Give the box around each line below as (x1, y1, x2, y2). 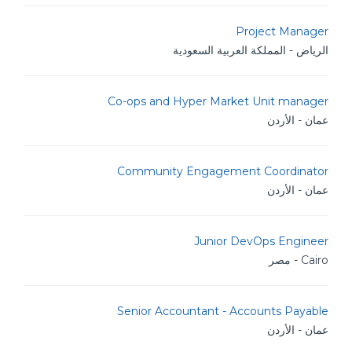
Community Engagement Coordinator (117, 164, 328, 178)
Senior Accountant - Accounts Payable (117, 304, 328, 318)
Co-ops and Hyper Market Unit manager (108, 94, 328, 108)
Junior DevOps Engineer (194, 234, 328, 248)
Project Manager (236, 24, 328, 38)
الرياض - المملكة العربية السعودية (173, 43, 328, 57)
